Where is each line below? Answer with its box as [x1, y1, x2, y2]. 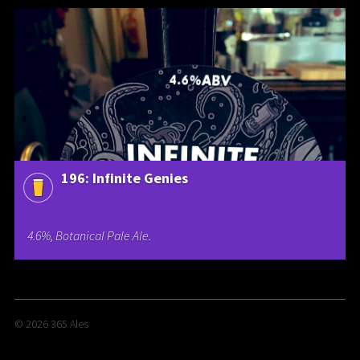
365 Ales [50, 316, 88, 331]
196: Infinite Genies [60, 169, 188, 188]
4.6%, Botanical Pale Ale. [27, 227, 152, 244]
